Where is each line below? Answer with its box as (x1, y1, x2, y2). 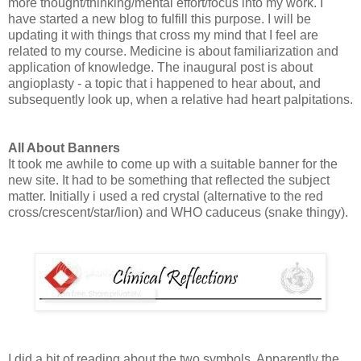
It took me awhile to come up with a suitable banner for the (8, 156, 338, 171)
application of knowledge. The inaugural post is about (8, 60, 313, 74)
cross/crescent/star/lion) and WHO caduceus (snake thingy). (8, 205, 348, 219)
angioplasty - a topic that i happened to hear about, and (8, 76, 321, 90)
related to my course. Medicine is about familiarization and (8, 44, 338, 58)
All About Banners (8, 140, 120, 155)
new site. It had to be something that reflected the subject (8, 172, 330, 187)
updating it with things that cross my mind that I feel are (8, 27, 318, 42)
